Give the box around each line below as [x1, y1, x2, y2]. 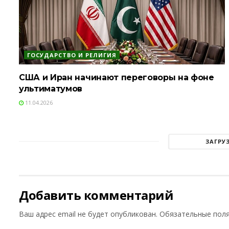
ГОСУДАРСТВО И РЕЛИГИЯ [27, 51, 117, 59]
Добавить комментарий [19, 186, 174, 203]
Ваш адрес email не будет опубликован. [19, 209, 157, 219]
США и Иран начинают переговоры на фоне [19, 72, 214, 82]
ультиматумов [19, 83, 83, 94]
